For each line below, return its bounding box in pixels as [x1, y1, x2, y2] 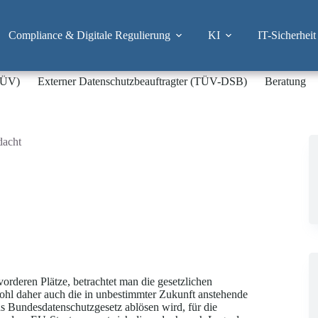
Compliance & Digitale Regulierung [8, 29, 170, 41]
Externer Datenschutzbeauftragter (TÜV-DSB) [38, 75, 248, 87]
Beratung [265, 75, 307, 87]
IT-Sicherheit [257, 29, 316, 41]
